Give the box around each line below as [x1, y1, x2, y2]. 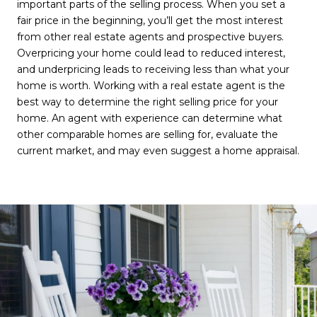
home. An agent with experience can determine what [17, 111, 282, 125]
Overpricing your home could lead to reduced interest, [17, 46, 285, 59]
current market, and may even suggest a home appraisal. [17, 144, 299, 157]
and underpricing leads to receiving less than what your [17, 62, 289, 76]
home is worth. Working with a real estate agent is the [17, 79, 285, 92]
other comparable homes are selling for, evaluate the [17, 127, 278, 141]
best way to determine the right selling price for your [17, 95, 278, 108]
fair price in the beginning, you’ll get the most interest [17, 13, 283, 27]
